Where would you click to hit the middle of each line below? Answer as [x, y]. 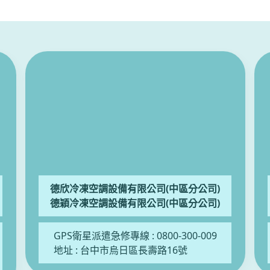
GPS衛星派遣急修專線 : [105, 236]
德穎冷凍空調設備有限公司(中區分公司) [135, 203]
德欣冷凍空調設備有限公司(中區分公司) [135, 189]
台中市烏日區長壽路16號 [133, 250]
